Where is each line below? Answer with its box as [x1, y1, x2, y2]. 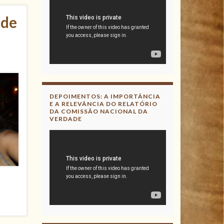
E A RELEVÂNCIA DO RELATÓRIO [49, 100, 157, 107]
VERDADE [49, 115, 82, 122]
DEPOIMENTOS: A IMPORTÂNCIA [49, 92, 160, 100]
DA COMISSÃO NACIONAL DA [49, 107, 148, 115]
